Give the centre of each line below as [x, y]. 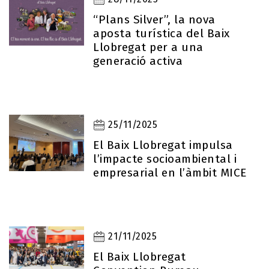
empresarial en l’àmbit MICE [170, 173]
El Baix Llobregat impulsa [163, 145]
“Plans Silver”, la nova [154, 20]
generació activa [138, 61]
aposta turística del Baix [162, 33]
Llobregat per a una [148, 47]
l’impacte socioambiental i [165, 159]
